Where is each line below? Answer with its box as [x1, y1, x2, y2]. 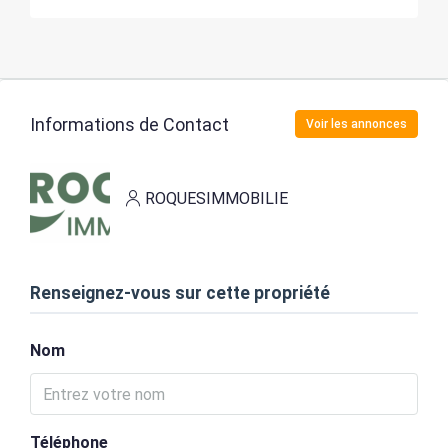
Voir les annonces [306, 117, 407, 131]
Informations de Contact [30, 113, 229, 135]
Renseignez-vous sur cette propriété [30, 283, 330, 303]
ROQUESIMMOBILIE [145, 188, 288, 208]
